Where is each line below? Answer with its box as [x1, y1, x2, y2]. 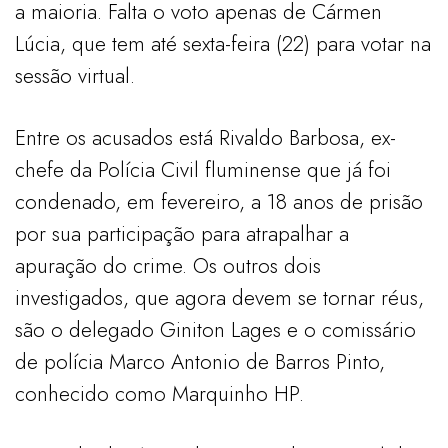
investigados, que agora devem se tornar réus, [15, 282, 424, 313]
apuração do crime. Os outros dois [15, 250, 321, 281]
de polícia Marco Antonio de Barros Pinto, [15, 346, 385, 377]
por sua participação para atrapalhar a [15, 218, 349, 249]
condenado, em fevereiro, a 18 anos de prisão [15, 186, 423, 217]
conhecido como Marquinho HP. [15, 378, 304, 409]
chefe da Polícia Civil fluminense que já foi [15, 154, 391, 185]
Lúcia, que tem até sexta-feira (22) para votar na [15, 28, 431, 59]
